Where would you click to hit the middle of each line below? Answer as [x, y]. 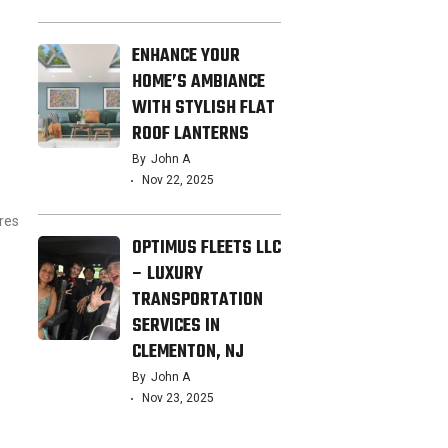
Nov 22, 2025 [177, 180]
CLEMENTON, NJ [187, 352]
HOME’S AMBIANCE [198, 82]
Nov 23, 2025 [177, 398]
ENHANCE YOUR [185, 56]
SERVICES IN [175, 326]
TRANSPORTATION [197, 300]
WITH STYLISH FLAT [203, 108]
